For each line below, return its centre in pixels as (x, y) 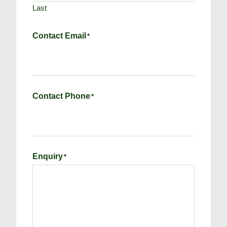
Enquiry (48, 156)
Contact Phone (61, 96)
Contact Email (59, 35)
